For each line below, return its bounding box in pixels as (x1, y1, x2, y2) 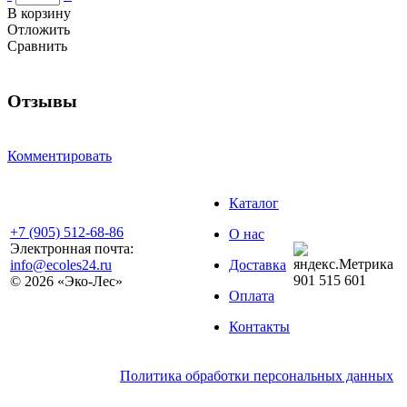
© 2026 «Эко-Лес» (10, 273, 123, 289)
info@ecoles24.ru (10, 256, 112, 273)
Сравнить (7, 37, 67, 54)
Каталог (229, 194, 279, 211)
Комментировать (7, 147, 112, 164)
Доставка (229, 256, 286, 273)
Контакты (229, 318, 290, 334)
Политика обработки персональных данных (120, 367, 393, 383)
